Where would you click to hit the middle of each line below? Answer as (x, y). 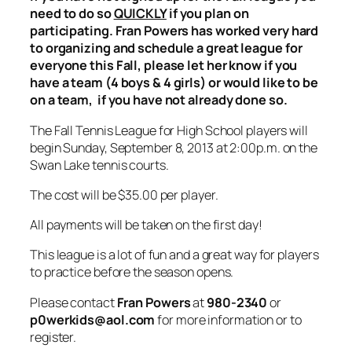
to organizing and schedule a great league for (166, 48)
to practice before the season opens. (132, 272)
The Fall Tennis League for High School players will (169, 130)
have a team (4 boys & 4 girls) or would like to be (174, 83)
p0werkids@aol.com (93, 319)
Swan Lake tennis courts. (99, 165)
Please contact (73, 302)
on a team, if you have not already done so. (159, 100)
